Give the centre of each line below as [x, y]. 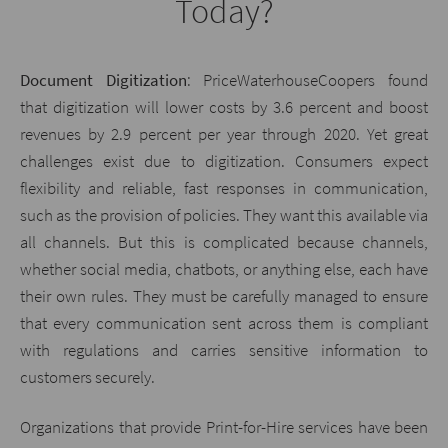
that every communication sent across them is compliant [224, 323]
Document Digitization [103, 80]
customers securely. [87, 377]
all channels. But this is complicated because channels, [224, 242]
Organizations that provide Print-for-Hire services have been [224, 426]
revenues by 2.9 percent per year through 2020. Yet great [224, 134]
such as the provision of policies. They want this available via [224, 215]
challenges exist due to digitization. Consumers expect [224, 161]
